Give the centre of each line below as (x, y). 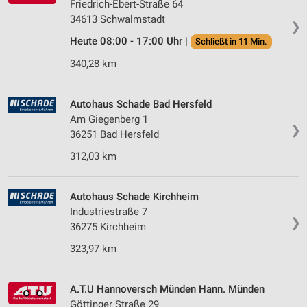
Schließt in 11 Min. (231, 42)
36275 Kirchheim (108, 227)
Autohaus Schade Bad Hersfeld (141, 105)
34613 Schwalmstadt (118, 20)
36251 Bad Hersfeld (114, 135)
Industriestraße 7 (109, 212)
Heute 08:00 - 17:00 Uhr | (130, 41)
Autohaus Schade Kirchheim (134, 197)
